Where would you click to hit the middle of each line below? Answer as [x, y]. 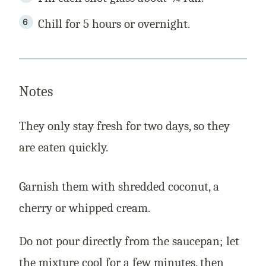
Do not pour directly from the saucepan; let [129, 241]
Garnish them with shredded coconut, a [119, 187]
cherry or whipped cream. [85, 208]
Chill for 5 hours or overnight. [115, 24]
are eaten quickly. [64, 148]
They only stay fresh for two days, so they [124, 126]
